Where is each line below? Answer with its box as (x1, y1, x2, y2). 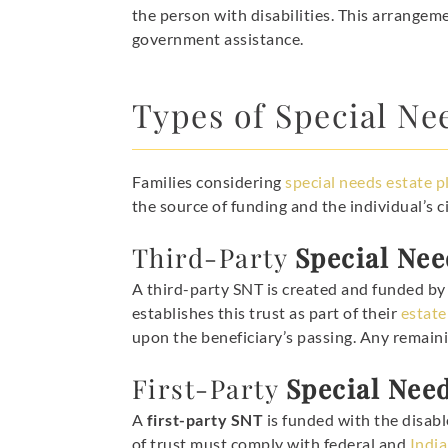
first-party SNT (146, 410, 264, 430)
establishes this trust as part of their (131, 303, 401, 323)
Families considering (131, 172, 286, 192)
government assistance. (131, 29, 304, 49)
